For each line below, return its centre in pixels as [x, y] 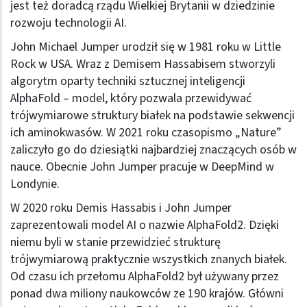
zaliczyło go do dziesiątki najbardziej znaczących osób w [153, 149]
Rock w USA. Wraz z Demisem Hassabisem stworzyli [143, 64]
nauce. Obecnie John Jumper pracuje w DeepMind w [142, 167]
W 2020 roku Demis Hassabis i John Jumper [121, 208]
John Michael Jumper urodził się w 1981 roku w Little [146, 47]
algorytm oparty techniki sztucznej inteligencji [128, 81]
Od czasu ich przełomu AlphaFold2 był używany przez [145, 276]
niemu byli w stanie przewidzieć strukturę [115, 242]
